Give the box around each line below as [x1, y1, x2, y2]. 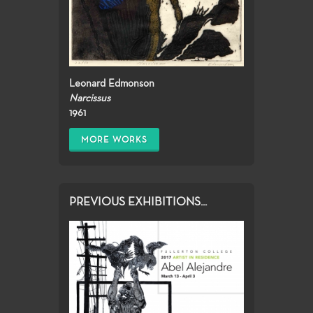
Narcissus [69, 93, 110, 103]
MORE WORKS [81, 135, 147, 144]
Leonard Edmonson [69, 78, 154, 89]
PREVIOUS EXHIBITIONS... [69, 196, 207, 208]
